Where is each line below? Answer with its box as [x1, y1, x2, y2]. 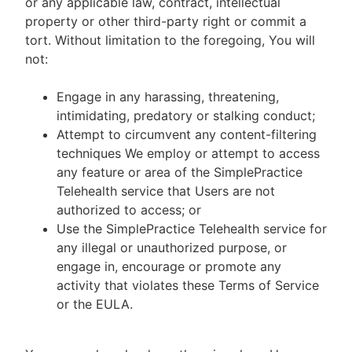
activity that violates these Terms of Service [57, 277, 319, 293]
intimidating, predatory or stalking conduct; [57, 108, 315, 123]
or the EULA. [57, 296, 133, 312]
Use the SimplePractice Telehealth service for [57, 221, 327, 236]
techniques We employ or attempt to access [57, 145, 320, 161]
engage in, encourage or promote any [57, 258, 281, 274]
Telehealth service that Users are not [57, 183, 275, 199]
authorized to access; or [57, 202, 201, 218]
